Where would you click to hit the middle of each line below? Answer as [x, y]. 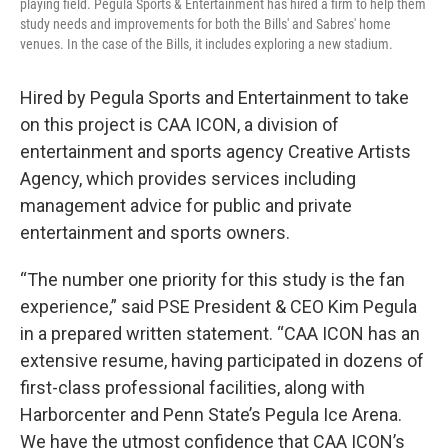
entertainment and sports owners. [155, 232]
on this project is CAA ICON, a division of [179, 124]
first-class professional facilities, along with [192, 387]
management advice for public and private [186, 205]
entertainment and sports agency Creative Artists [215, 151]
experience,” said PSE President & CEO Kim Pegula [218, 306]
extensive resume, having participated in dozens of [222, 360]
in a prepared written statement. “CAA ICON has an [220, 333]
